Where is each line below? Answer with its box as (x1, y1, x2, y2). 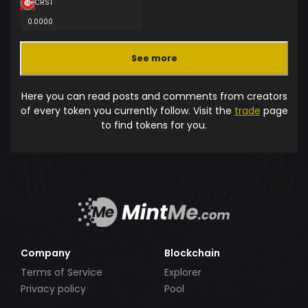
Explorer (164, 265, 201, 279)
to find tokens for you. (101, 118, 207, 132)
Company (21, 245, 70, 260)
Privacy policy (21, 282, 86, 296)
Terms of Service (21, 265, 102, 279)
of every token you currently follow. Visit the (20, 103, 234, 118)
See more (131, 52, 177, 65)
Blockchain (164, 245, 220, 260)
